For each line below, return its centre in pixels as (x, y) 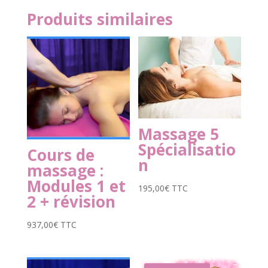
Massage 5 (179, 134)
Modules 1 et (76, 186)
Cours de (60, 155)
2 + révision (71, 201)
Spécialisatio (187, 150)
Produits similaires (100, 19)
